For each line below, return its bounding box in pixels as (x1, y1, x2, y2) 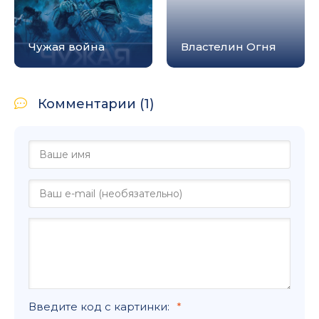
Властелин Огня (181, 40, 276, 53)
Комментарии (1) (38, 96, 154, 112)
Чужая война (28, 40, 105, 53)
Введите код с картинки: (28, 300, 169, 313)
